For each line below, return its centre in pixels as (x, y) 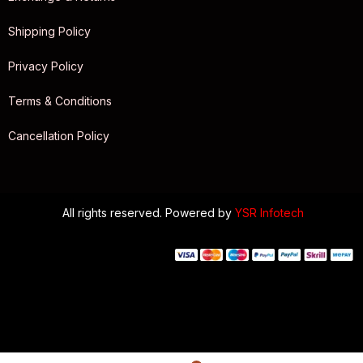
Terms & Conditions (60, 101)
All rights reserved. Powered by (147, 213)
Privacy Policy (46, 66)
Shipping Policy (49, 32)
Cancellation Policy (59, 136)
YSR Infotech (269, 213)
